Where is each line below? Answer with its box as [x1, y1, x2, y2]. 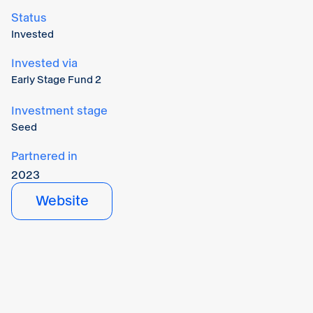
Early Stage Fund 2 [11, 74, 101, 85]
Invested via [11, 57, 78, 69]
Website [35, 194, 89, 208]
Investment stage [11, 104, 108, 117]
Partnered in [11, 150, 78, 162]
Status [11, 11, 47, 24]
